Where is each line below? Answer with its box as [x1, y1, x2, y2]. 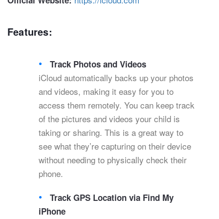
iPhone [39, 205, 66, 218]
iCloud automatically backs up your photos [39, 71, 194, 84]
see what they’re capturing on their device [39, 140, 191, 153]
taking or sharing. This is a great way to [39, 126, 183, 139]
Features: [7, 24, 52, 39]
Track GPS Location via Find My [50, 192, 174, 204]
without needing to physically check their [39, 153, 187, 166]
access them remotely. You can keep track [39, 99, 195, 111]
